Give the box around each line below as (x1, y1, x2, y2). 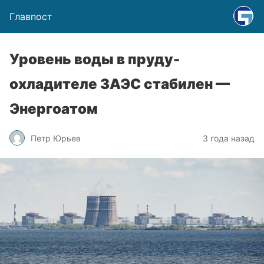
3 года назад (203, 133, 255, 143)
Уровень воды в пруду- (9, 51, 180, 68)
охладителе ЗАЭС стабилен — (9, 75, 230, 93)
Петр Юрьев (31, 133, 81, 143)
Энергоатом (9, 100, 98, 117)
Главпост (9, 11, 52, 22)
